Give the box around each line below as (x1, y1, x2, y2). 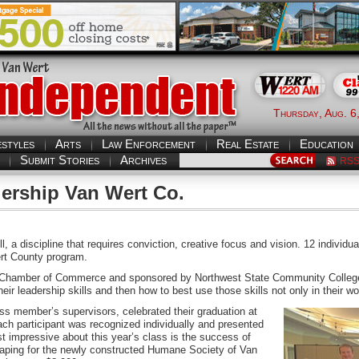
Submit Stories (19, 153, 99, 167)
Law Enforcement (102, 137, 196, 151)
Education (300, 137, 353, 151)
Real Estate (216, 137, 279, 151)
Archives (119, 153, 167, 167)
